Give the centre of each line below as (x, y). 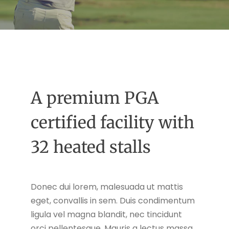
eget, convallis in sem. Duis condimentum (113, 201)
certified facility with (112, 123)
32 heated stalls (91, 147)
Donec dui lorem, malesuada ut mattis (107, 187)
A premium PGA (95, 98)
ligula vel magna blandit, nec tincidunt (106, 214)
